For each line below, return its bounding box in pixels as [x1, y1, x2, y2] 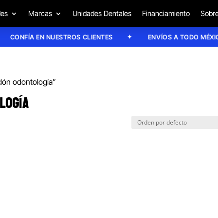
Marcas [28, 9, 52, 18]
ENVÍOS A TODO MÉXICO [137, 33, 215, 41]
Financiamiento [142, 9, 190, 18]
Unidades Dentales [72, 9, 131, 18]
